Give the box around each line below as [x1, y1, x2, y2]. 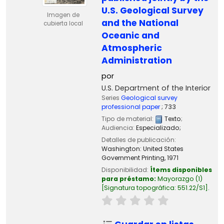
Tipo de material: [101, 114, 155, 123]
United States [142, 144, 183, 153]
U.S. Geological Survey [101, 4, 203, 16]
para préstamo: [101, 174, 157, 183]
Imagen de [46, 10, 79, 19]
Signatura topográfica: [103, 183, 177, 192]
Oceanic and [101, 29, 159, 41]
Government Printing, [101, 153, 167, 162]
